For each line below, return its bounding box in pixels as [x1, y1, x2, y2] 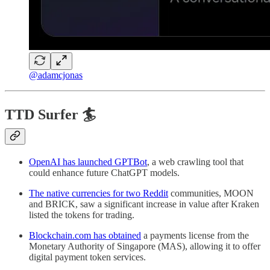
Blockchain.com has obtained [29, 230, 141, 240]
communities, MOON [168, 187, 254, 198]
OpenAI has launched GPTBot [29, 156, 147, 167]
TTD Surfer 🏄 [5, 106, 96, 122]
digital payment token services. [29, 251, 146, 262]
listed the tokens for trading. [29, 209, 134, 220]
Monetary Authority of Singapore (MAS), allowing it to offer [29, 240, 260, 251]
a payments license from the [141, 230, 249, 240]
